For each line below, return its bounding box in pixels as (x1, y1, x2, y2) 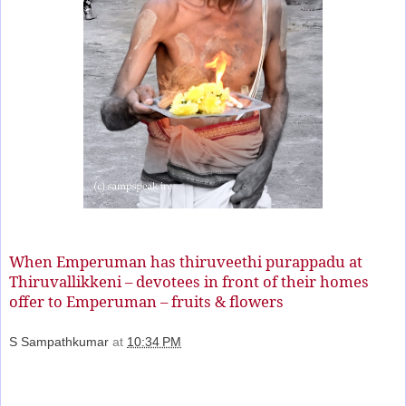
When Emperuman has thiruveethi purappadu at (9, 251, 362, 273)
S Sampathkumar (9, 334, 109, 350)
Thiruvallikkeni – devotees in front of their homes (9, 271, 369, 293)
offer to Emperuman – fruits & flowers (9, 291, 284, 313)
